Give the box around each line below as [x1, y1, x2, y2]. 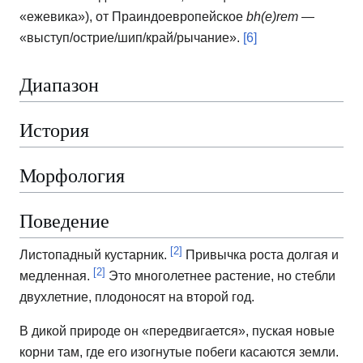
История [19, 117, 89, 143]
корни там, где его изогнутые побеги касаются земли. [19, 345, 339, 360]
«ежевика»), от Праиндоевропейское [19, 10, 246, 24]
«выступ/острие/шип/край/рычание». [19, 31, 243, 45]
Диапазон [19, 71, 99, 98]
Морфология [19, 162, 125, 189]
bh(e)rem [246, 10, 298, 24]
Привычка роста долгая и [182, 248, 339, 263]
